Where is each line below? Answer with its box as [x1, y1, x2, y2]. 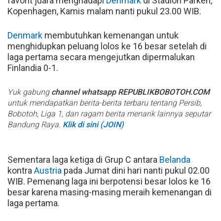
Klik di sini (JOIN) [63, 119, 124, 129]
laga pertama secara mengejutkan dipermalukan [7, 51, 195, 62]
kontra [7, 165, 34, 176]
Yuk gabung [7, 87, 51, 97]
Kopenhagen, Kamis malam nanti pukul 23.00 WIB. [7, 5, 201, 16]
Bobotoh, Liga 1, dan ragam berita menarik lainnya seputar [7, 109, 211, 118]
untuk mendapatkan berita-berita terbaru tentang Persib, [7, 98, 202, 108]
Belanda [159, 154, 190, 165]
